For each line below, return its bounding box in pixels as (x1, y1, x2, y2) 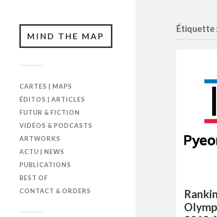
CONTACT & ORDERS (19, 187, 91, 195)
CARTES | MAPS (19, 82, 72, 90)
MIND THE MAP (27, 31, 105, 41)
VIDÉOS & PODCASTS (19, 122, 93, 129)
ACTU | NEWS (19, 148, 64, 155)
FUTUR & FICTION (19, 108, 80, 116)
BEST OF (19, 174, 48, 182)
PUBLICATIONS (19, 161, 71, 169)
